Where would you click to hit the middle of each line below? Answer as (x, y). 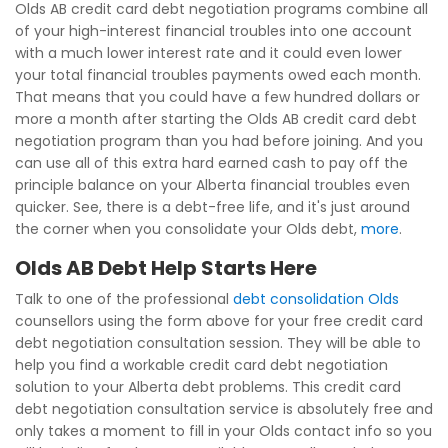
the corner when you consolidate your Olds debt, (188, 229)
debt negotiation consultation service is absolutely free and (224, 409)
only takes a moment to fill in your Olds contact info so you (223, 431)
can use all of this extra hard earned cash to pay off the (211, 163)
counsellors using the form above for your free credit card (219, 321)
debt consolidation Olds (316, 299)
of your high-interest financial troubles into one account (213, 31)
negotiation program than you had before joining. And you (219, 141)
